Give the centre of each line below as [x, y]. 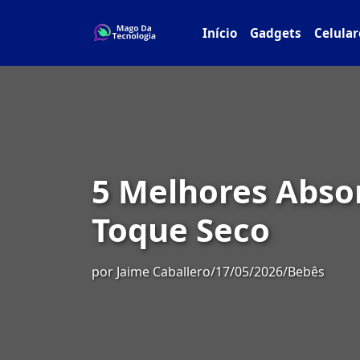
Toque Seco [181, 229]
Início [220, 33]
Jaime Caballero [164, 272]
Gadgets [276, 33]
